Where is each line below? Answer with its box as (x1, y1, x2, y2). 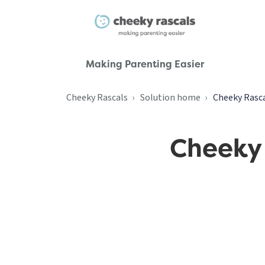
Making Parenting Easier (85, 57, 204, 70)
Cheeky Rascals (66, 91, 128, 104)
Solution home (140, 91, 201, 104)
